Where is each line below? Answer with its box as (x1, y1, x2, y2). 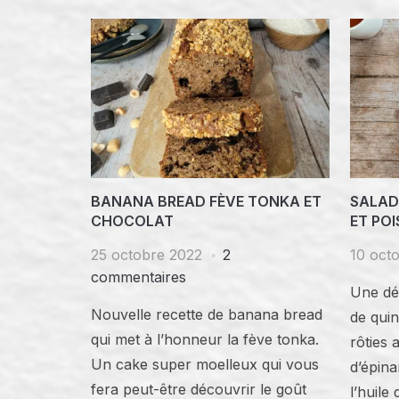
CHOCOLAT (91, 211, 174, 230)
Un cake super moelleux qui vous (91, 354, 319, 373)
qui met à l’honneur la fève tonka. (91, 330, 319, 348)
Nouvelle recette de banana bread (91, 305, 322, 323)
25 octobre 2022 (91, 245, 202, 264)
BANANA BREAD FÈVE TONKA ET (91, 191, 322, 210)
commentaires (91, 267, 186, 286)
